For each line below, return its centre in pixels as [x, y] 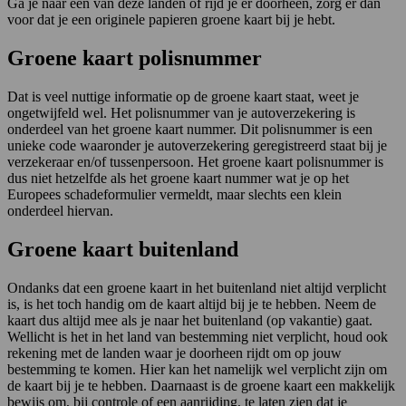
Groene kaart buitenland [123, 249]
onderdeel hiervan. [60, 210]
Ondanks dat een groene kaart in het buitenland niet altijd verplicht [197, 287]
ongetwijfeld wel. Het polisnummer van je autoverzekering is [181, 112]
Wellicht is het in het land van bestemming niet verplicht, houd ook [198, 336]
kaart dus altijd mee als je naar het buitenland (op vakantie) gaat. [190, 320]
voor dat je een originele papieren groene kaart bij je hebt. [171, 19]
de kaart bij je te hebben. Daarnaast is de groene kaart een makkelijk [201, 385]
